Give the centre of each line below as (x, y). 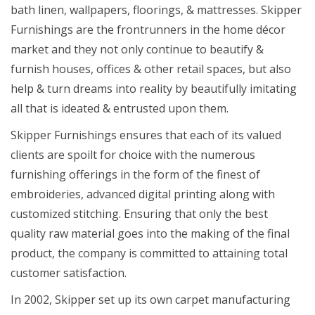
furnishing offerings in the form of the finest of (135, 174)
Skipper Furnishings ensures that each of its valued (146, 135)
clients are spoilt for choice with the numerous (133, 154)
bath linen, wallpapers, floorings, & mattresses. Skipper (156, 9)
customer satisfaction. (69, 272)
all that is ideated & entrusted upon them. (120, 108)
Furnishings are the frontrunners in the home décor (148, 29)
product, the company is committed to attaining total (149, 253)
